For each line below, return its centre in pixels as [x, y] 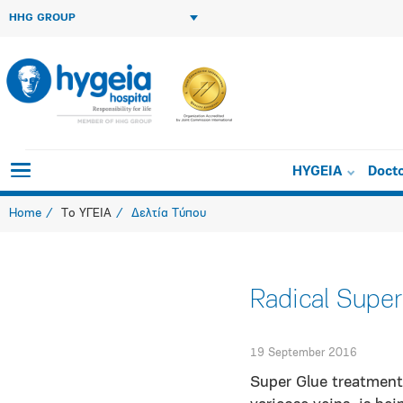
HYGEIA [318, 172]
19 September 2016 [303, 353]
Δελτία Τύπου [169, 214]
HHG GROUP [42, 18]
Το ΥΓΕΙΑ [86, 214]
